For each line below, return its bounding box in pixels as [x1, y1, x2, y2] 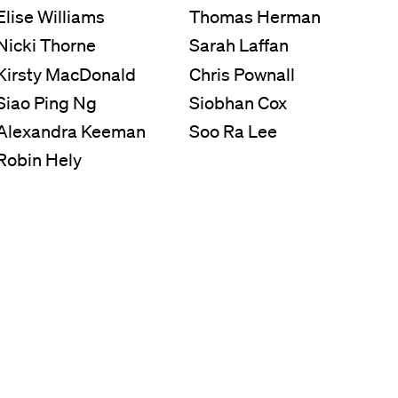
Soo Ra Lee [189, 121, 278, 143]
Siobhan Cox [189, 92, 288, 114]
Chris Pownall [189, 63, 296, 85]
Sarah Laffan [189, 35, 290, 57]
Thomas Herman [189, 6, 322, 28]
